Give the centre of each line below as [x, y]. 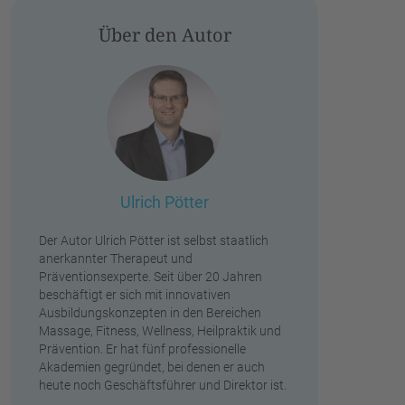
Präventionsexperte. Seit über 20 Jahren [151, 276]
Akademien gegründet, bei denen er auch [152, 367]
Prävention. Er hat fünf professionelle [142, 348]
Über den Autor [165, 34]
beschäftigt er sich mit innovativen [135, 294]
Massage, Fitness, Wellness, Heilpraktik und [160, 330]
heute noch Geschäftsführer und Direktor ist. [163, 385]
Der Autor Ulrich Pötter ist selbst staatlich [154, 240]
